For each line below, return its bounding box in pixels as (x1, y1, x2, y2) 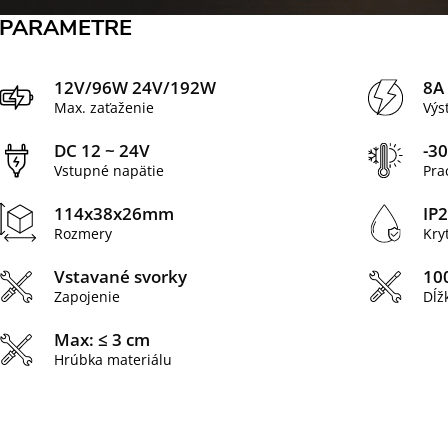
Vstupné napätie (54, 160, 164, 180)
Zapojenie (54, 286, 120, 306)
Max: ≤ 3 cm (54, 327, 150, 351)
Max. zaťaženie (54, 97, 154, 117)
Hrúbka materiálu (54, 349, 172, 369)
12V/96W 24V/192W (54, 75, 216, 99)
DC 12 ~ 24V (54, 138, 150, 162)
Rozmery (54, 223, 112, 243)
